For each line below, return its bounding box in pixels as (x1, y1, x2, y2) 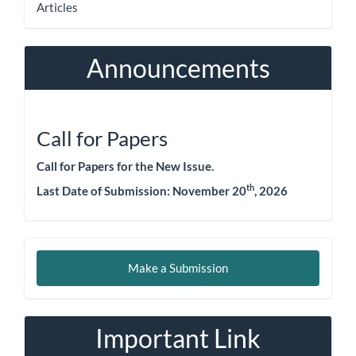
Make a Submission (128, 260, 228, 275)
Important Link (95, 322, 261, 354)
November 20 (172, 184, 246, 198)
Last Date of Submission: (37, 184, 170, 198)
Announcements (86, 52, 270, 83)
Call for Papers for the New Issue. (37, 158, 214, 173)
